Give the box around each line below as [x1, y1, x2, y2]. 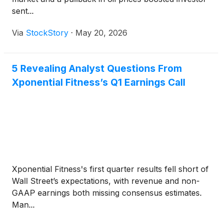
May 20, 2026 [75, 28, 127, 38]
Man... [12, 200, 35, 210]
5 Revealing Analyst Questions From [12, 62, 182, 74]
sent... [12, 6, 34, 16]
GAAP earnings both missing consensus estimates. [12, 188, 202, 198]
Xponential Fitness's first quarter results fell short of [12, 164, 209, 174]
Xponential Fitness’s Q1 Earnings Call [12, 76, 185, 88]
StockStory [26, 28, 68, 38]
